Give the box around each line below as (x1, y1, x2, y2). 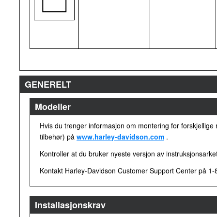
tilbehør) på (40, 132, 77, 141)
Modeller (35, 100, 71, 113)
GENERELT (25, 78, 71, 91)
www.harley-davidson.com (77, 132, 164, 141)
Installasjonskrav (35, 199, 106, 211)
